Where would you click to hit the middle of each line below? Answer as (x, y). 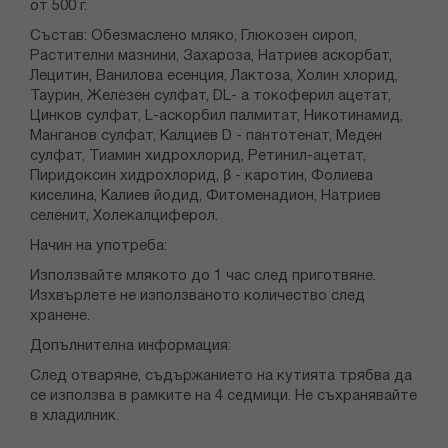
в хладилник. (74, 416)
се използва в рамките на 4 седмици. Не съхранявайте (223, 396)
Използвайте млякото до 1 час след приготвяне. (203, 276)
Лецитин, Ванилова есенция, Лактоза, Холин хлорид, (214, 76)
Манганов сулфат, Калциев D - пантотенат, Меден (206, 136)
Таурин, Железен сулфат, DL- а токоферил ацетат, (210, 96)
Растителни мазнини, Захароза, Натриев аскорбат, (211, 56)
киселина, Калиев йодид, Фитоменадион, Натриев (205, 196)
